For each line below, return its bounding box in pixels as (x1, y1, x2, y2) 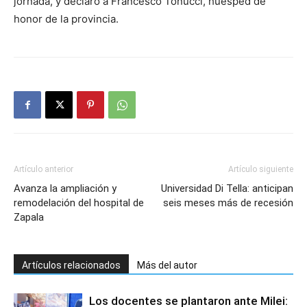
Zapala (14, 211, 44, 223)
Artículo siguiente (228, 164, 293, 174)
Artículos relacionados (22, 260, 121, 271)
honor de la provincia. (14, 12, 119, 25)
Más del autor (137, 260, 197, 271)
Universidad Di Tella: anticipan (161, 182, 293, 195)
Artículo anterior (14, 164, 73, 174)
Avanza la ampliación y (14, 182, 116, 195)
